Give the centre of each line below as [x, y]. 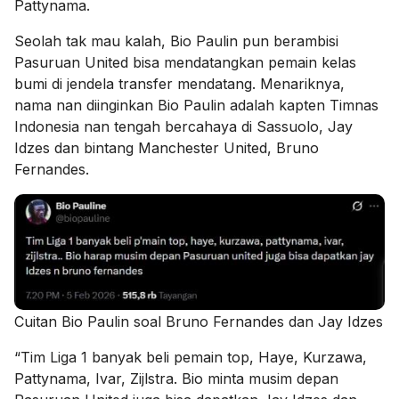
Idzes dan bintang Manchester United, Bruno [167, 147]
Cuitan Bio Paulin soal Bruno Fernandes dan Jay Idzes [199, 322]
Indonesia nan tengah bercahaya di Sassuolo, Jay [183, 126]
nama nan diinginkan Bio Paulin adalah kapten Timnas [196, 105]
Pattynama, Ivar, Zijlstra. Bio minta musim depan [176, 379]
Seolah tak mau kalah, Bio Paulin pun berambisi [176, 41]
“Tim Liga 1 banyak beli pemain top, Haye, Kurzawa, [191, 358]
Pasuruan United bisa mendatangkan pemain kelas [185, 62]
